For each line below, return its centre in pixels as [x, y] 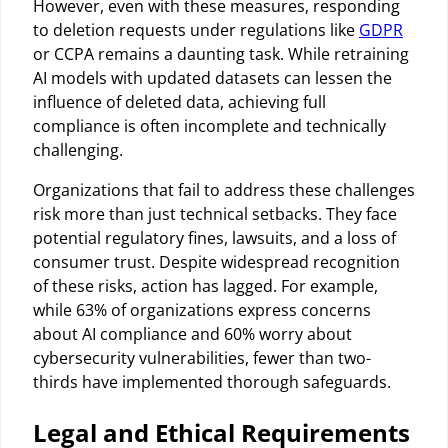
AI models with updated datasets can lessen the [212, 77]
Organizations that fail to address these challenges [224, 189]
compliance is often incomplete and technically [209, 125]
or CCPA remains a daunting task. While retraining [221, 53]
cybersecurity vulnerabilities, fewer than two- [202, 357]
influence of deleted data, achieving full [179, 101]
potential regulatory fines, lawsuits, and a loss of [214, 237]
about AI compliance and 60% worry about [192, 333]
